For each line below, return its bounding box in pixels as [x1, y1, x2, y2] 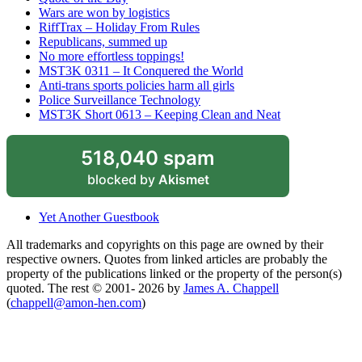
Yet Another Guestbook [39, 209, 159, 224]
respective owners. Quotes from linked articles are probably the [6, 251, 327, 266]
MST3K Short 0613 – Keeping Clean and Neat [39, 107, 280, 121]
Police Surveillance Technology [39, 92, 200, 107]
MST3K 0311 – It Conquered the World [39, 63, 243, 78]
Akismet [158, 170, 209, 187]
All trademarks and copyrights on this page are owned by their [6, 237, 323, 251]
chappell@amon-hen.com [11, 295, 141, 309]
